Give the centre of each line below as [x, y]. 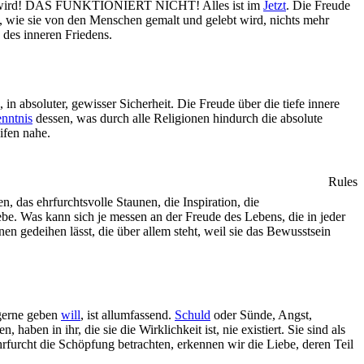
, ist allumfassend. [128, 314]
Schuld [193, 314]
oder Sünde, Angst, [261, 314]
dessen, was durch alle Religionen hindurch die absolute [178, 118]
